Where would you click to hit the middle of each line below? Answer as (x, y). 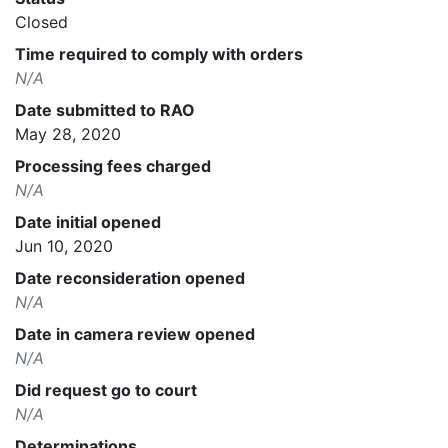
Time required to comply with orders (159, 53)
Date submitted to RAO (105, 109)
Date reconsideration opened (130, 277)
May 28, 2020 (68, 133)
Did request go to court (106, 389)
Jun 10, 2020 (64, 245)
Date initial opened (88, 221)
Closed (41, 21)
